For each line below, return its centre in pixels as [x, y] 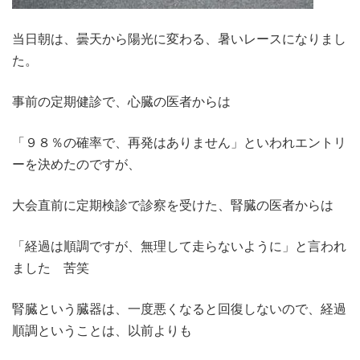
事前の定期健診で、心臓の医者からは [121, 102]
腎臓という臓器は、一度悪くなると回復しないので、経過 [179, 309]
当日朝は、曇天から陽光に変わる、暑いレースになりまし [179, 39]
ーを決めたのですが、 [76, 164]
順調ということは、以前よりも [102, 331]
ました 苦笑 [51, 268]
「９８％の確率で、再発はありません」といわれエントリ [179, 143]
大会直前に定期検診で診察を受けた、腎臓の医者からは [173, 205]
